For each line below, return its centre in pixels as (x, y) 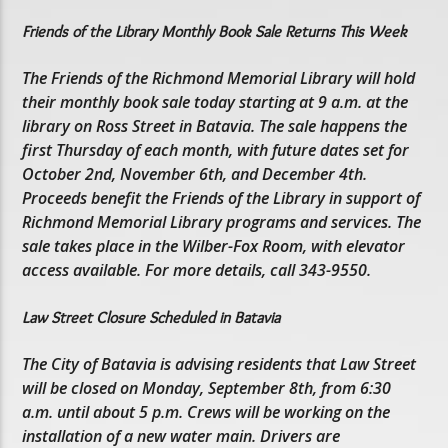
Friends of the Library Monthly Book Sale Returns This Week (215, 31)
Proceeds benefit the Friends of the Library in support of (221, 198)
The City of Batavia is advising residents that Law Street (219, 363)
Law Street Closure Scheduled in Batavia (151, 317)
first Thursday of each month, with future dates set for (216, 150)
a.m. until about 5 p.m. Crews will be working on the (206, 411)
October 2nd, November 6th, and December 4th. (195, 174)
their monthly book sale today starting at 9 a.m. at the (215, 102)
